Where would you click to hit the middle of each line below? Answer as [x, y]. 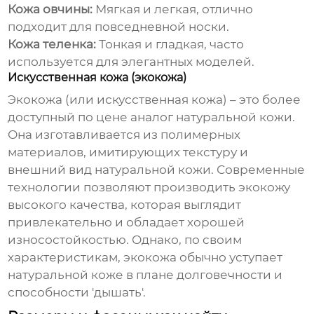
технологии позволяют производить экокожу [149, 187]
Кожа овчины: [50, 9]
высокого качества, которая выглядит [125, 205]
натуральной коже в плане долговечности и [145, 275]
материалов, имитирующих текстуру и [128, 152]
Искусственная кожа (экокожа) [97, 78]
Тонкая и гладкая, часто [170, 45]
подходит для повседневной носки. [119, 27]
